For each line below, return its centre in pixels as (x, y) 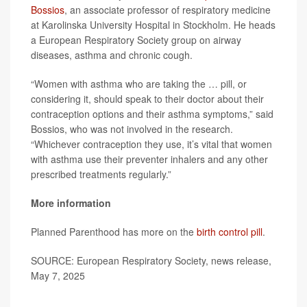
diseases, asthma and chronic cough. (112, 55)
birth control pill (230, 232)
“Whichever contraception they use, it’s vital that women (151, 144)
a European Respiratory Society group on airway (136, 40)
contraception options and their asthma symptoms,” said (152, 114)
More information (71, 203)
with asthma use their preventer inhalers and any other (149, 159)
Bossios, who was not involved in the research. (132, 129)
